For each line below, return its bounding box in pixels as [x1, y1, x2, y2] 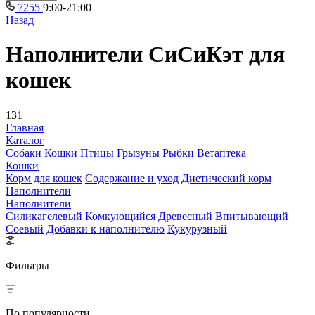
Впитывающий [215, 210, 288, 222]
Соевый [6, 222, 44, 235]
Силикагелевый [6, 210, 82, 222]
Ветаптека [197, 146, 246, 159]
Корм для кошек [6, 172, 82, 184]
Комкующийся [85, 210, 155, 222]
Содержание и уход [85, 172, 179, 184]
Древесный [158, 210, 212, 222]
